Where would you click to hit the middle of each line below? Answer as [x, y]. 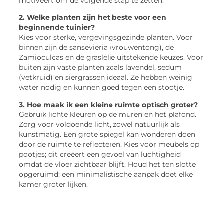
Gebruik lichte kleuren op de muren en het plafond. [108, 114]
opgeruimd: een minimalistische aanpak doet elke [106, 174]
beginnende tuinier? [57, 28]
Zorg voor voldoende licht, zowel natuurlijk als [100, 124]
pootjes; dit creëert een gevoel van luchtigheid [100, 154]
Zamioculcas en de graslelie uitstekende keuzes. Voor [111, 57]
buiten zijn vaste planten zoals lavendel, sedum [101, 67]
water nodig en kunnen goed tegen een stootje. [102, 87]
